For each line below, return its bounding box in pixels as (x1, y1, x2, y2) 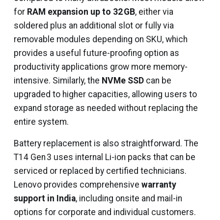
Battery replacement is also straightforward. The (14, 138, 198, 148)
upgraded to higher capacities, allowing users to (14, 89, 197, 99)
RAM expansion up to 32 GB (27, 7, 135, 17)
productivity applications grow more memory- (14, 62, 188, 72)
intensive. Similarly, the (14, 76, 102, 85)
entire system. (14, 117, 69, 127)
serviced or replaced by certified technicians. (14, 166, 187, 176)
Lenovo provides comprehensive (14, 180, 141, 190)
